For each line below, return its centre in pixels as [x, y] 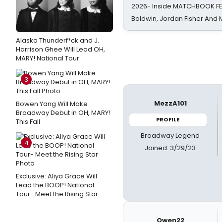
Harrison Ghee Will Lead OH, [60, 49]
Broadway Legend [170, 135]
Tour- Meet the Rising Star [57, 194]
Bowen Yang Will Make [52, 104]
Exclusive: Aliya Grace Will [56, 176]
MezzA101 [170, 103]
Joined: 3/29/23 [170, 148]
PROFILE [168, 119]
